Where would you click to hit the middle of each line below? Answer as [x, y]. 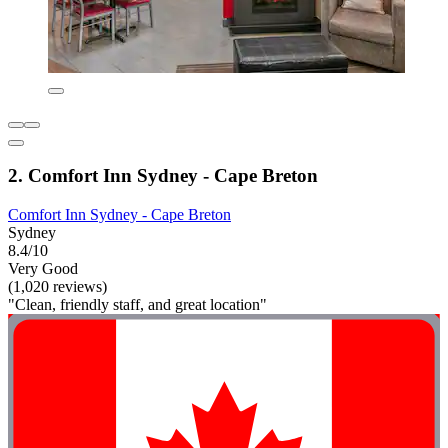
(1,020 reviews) [57, 287]
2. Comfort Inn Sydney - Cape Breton [163, 176]
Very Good [43, 269]
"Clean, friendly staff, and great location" [137, 305]
